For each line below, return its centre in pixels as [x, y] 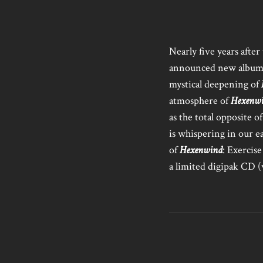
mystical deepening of [215, 84]
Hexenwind [201, 150]
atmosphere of [200, 101]
